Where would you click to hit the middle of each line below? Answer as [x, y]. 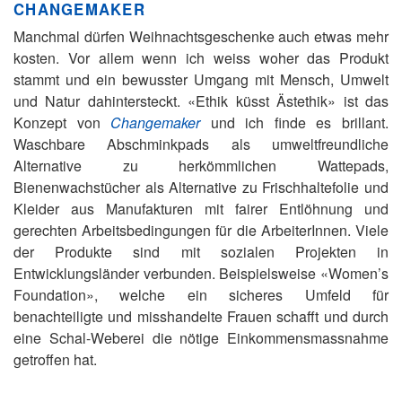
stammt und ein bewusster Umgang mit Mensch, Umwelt [201, 79]
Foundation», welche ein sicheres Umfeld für [201, 295]
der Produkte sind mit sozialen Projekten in [201, 252]
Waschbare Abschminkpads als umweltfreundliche [201, 144]
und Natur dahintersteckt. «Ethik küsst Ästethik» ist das [201, 101]
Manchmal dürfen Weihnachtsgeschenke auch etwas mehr [201, 36]
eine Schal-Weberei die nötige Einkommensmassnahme [201, 338]
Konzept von [62, 122]
